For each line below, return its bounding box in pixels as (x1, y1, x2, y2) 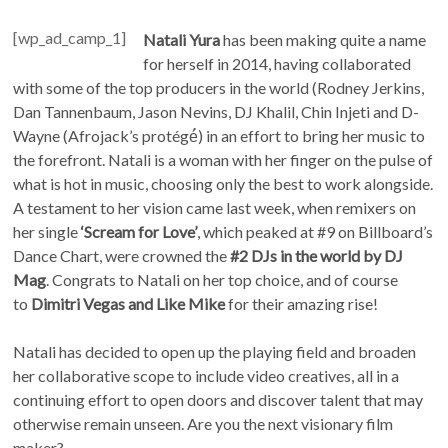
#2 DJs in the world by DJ (227, 245, 404, 265)
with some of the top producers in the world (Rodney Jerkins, (13, 77, 425, 97)
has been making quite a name (220, 29, 427, 49)
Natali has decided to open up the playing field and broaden (13, 341, 417, 361)
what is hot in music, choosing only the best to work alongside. (13, 173, 434, 193)
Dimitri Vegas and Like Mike (31, 293, 226, 313)
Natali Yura (143, 29, 221, 49)
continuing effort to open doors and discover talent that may (13, 389, 424, 409)
